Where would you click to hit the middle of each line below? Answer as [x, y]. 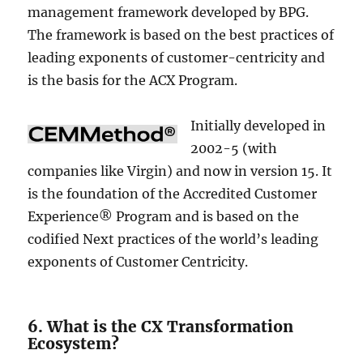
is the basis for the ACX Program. [133, 81]
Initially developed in [258, 126]
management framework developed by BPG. [169, 13]
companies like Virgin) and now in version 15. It [180, 171]
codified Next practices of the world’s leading [173, 239]
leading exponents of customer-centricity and [177, 58]
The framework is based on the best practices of [181, 35]
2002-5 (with [234, 149]
